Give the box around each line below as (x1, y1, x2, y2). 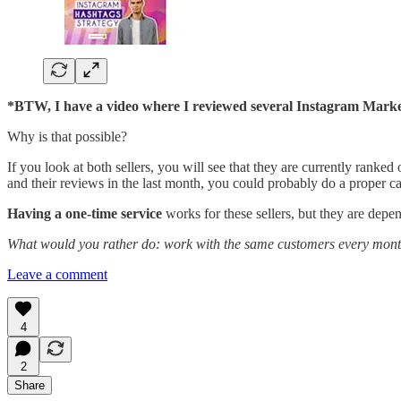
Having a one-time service (7, 205, 166, 221)
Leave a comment (7, 266, 107, 282)
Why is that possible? (7, 128, 127, 144)
